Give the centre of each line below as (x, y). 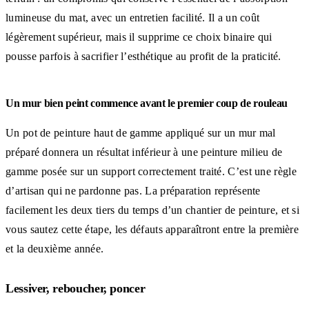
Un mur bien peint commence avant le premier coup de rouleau (147, 103)
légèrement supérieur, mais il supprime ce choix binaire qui (139, 37)
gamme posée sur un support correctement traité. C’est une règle (151, 171)
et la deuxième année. (55, 248)
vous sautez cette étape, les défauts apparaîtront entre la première (152, 229)
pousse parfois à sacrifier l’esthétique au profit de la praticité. (143, 56)
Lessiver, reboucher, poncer (76, 288)
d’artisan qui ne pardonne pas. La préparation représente (133, 190)
